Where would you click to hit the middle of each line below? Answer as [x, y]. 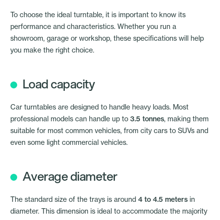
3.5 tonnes [147, 119]
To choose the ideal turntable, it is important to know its [98, 15]
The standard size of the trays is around [74, 199]
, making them [186, 119]
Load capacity [59, 84]
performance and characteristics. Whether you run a [93, 27]
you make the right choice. [52, 50]
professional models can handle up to [70, 119]
